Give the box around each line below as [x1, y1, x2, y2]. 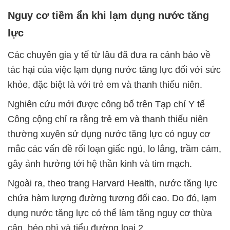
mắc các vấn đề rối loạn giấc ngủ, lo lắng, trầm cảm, [8, 144, 221, 155]
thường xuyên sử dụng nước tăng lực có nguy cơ [8, 129, 210, 140]
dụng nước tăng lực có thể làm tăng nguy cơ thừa [8, 208, 212, 219]
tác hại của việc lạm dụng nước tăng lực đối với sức [8, 65, 221, 75]
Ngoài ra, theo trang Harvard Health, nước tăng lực [8, 178, 217, 189]
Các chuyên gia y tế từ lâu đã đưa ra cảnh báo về [8, 50, 210, 61]
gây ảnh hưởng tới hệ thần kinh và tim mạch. [8, 159, 192, 169]
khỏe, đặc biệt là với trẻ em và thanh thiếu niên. [8, 80, 202, 90]
